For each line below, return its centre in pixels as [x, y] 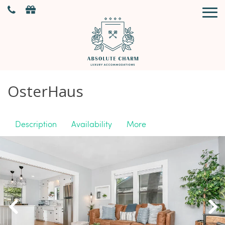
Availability [92, 124]
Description [36, 124]
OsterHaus [45, 91]
